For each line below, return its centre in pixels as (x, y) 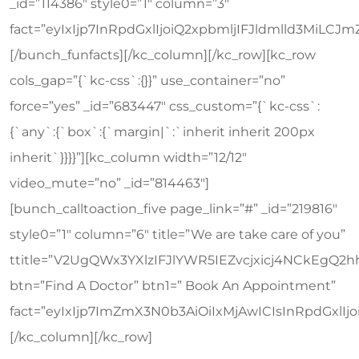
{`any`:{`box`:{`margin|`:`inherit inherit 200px (162, 132)
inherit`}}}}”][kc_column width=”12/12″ (128, 157)
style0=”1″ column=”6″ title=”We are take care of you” (177, 234)
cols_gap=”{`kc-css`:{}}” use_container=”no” (147, 81)
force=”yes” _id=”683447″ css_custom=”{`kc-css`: (165, 106)
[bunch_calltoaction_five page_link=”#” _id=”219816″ (173, 209)
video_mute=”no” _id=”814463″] (109, 183)
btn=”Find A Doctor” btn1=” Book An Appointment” (173, 286)
